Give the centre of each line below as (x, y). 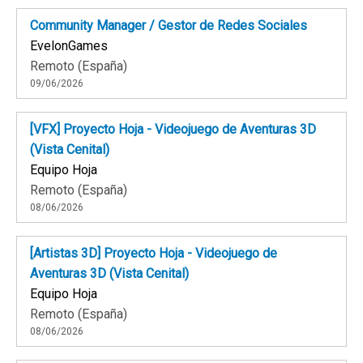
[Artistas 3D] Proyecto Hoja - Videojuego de (154, 254)
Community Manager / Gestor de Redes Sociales (169, 26)
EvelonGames (69, 46)
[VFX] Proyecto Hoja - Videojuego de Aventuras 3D (173, 130)
